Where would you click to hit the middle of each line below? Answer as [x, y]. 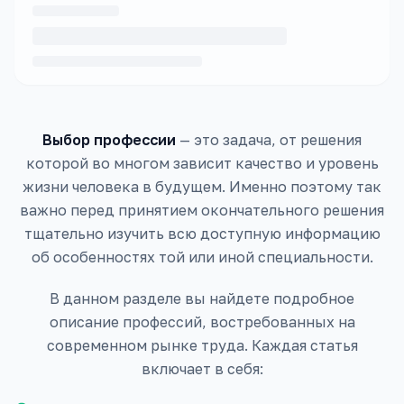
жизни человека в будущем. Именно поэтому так [202, 187]
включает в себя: [202, 369]
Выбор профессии [109, 140]
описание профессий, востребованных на [202, 322]
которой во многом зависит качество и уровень [202, 163]
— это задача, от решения [269, 140]
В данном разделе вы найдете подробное [202, 298]
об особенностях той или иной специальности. [202, 257]
